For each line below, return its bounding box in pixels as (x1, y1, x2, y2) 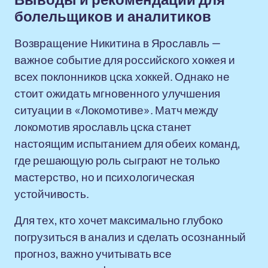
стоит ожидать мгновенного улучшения (14, 86, 221, 101)
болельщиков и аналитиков (14, 9, 211, 25)
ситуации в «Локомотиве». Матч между (14, 102, 219, 118)
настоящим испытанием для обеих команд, (14, 136, 240, 151)
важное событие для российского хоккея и (14, 52, 235, 68)
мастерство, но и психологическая (14, 169, 194, 185)
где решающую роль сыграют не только (14, 153, 221, 168)
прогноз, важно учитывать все (14, 246, 172, 261)
